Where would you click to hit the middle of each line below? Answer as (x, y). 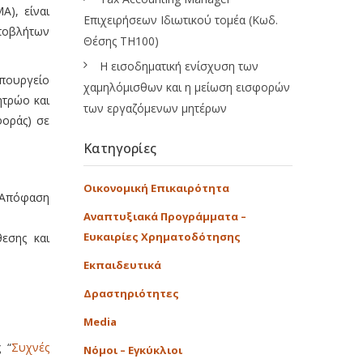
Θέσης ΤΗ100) (121, 41)
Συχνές (30, 347)
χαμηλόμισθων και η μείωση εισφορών (187, 87)
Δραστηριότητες (131, 293)
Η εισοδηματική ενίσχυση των (179, 66)
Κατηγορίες (120, 148)
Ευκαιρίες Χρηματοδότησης (162, 237)
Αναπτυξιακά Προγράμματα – (165, 216)
